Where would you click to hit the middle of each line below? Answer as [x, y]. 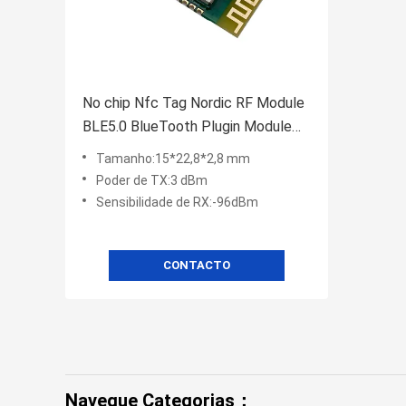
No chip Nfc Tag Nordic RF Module [193, 103]
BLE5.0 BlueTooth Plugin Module [187, 127]
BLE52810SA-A [132, 150]
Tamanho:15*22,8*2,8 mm [173, 159]
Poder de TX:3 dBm [152, 181]
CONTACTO [197, 266]
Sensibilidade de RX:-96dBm [177, 203]
